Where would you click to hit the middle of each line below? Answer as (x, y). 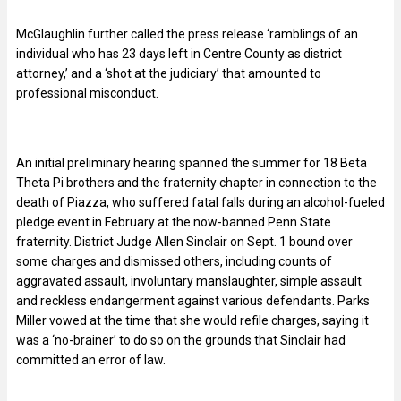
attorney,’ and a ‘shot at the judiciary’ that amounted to (169, 73)
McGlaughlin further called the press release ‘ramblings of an (187, 34)
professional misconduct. (87, 93)
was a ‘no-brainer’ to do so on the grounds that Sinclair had (181, 340)
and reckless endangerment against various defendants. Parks (193, 300)
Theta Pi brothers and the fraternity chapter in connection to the (196, 182)
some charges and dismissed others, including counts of (174, 261)
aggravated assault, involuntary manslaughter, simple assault (189, 281)
